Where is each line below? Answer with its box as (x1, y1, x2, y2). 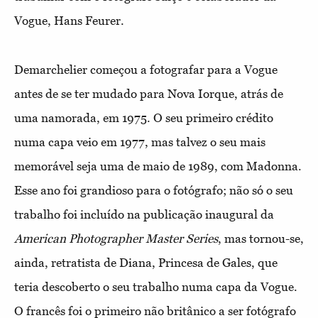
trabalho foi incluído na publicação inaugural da (14, 207, 274, 221)
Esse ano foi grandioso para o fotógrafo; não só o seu (14, 183, 293, 197)
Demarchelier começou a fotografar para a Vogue (14, 62, 278, 77)
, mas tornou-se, (218, 231, 304, 246)
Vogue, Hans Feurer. (14, 13, 127, 28)
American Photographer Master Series (14, 231, 218, 246)
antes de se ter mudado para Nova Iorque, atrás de (14, 87, 283, 101)
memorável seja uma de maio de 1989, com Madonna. (14, 159, 302, 173)
